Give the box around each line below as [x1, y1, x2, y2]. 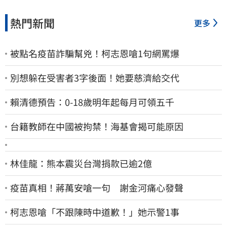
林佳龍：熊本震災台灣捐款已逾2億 [10, 157, 152, 170]
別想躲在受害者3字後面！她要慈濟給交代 [10, 71, 179, 85]
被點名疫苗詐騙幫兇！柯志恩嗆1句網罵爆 [10, 47, 179, 60]
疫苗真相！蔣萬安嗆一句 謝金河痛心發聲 [10, 181, 183, 195]
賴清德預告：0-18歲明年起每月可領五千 [10, 95, 174, 109]
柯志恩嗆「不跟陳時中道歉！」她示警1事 [10, 205, 179, 219]
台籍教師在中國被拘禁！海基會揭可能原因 [10, 120, 183, 133]
